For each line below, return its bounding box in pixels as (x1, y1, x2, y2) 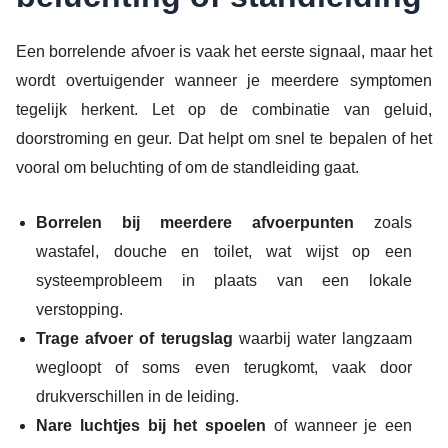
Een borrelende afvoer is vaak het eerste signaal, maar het (16, 43, 432, 61)
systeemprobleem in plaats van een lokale (36, 271, 412, 289)
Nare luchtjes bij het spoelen (36, 416, 266, 434)
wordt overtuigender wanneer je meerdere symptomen (16, 72, 432, 90)
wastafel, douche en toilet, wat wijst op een (36, 242, 412, 260)
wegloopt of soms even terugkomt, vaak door (36, 358, 412, 376)
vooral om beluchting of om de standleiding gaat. (16, 159, 359, 177)
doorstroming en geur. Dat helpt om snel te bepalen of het (16, 130, 432, 148)
